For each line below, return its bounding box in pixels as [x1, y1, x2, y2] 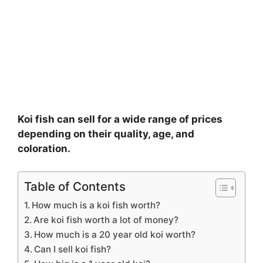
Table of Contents [24, 178, 126, 194]
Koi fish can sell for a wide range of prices [18, 113, 222, 126]
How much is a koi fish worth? [32, 199, 161, 211]
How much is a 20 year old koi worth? [34, 228, 196, 240]
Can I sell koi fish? [34, 243, 112, 255]
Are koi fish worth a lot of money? [33, 214, 179, 225]
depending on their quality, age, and [18, 128, 194, 140]
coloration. [18, 143, 70, 155]
